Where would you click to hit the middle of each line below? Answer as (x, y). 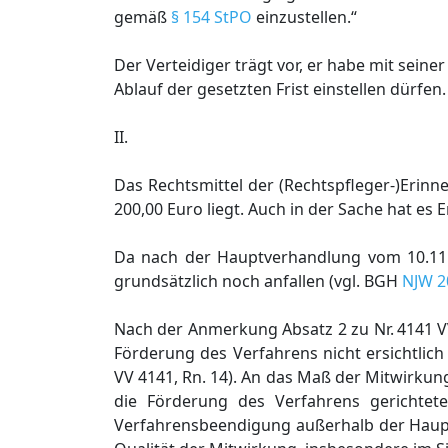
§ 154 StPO (211, 17)
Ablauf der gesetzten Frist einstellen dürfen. (280, 89)
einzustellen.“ (304, 17)
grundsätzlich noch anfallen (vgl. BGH (258, 281)
